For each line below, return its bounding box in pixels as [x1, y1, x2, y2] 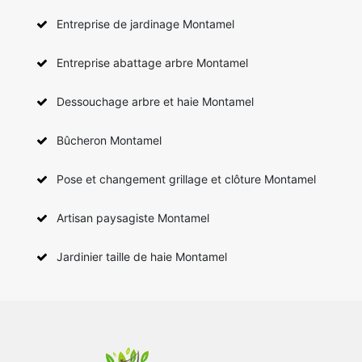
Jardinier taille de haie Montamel [57, 249, 227, 263]
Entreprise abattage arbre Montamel [57, 55, 248, 69]
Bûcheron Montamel [57, 133, 162, 147]
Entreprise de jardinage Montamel [57, 16, 234, 31]
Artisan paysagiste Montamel [57, 210, 209, 225]
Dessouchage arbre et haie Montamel [57, 94, 254, 108]
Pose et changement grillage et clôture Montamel [57, 171, 316, 186]
